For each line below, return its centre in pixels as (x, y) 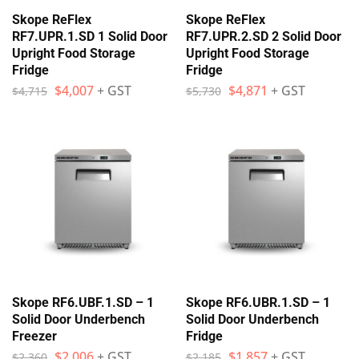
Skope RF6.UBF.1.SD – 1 (83, 302)
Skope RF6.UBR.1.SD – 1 (258, 302)
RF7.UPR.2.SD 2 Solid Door (263, 36)
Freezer (34, 336)
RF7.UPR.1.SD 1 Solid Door (90, 36)
